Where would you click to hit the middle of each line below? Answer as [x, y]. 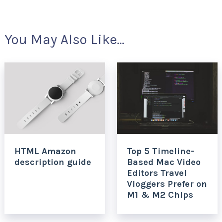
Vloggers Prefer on [167, 184]
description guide [53, 162]
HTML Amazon [45, 151]
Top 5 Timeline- [160, 151]
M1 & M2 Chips [160, 194]
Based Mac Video [164, 162]
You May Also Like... [64, 39]
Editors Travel [157, 173]
